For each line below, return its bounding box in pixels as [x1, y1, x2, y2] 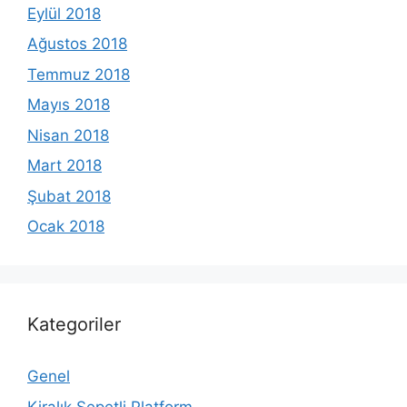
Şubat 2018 [27, 186, 111, 205]
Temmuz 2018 [27, 65, 130, 84]
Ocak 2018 [27, 217, 104, 236]
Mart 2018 [27, 156, 102, 175]
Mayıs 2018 [27, 95, 110, 114]
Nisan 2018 [27, 125, 109, 144]
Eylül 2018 [27, 4, 101, 23]
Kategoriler [27, 313, 121, 336]
